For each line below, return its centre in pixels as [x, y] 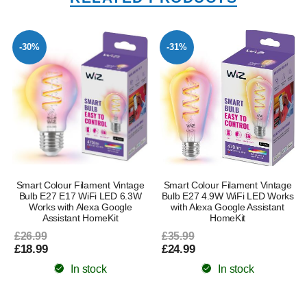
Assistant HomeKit [81, 218]
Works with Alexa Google [80, 207]
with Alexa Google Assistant [228, 207]
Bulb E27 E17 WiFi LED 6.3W [80, 196]
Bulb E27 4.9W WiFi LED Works [228, 196]
